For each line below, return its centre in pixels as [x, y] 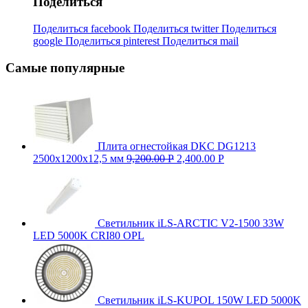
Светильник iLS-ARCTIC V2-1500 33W [191, 223]
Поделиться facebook [83, 28]
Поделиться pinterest [114, 41]
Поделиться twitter [177, 28]
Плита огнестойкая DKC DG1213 [177, 146]
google [49, 41]
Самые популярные [65, 67]
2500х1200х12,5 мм [78, 159]
